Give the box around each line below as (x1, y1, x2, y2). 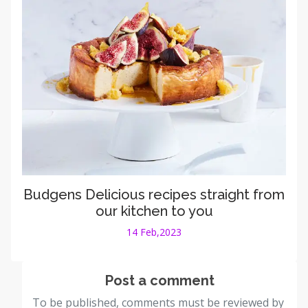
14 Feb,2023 (126, 225, 181, 239)
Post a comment (104, 272, 214, 289)
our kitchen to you (95, 203, 213, 220)
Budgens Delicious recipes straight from (23, 186, 285, 203)
